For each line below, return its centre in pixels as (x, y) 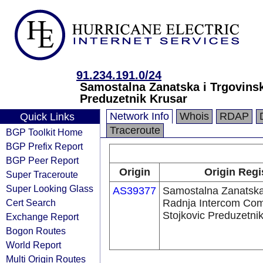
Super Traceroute (42, 174)
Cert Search (31, 203)
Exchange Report (42, 217)
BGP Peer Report (42, 160)
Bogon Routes (36, 231)
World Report (33, 245)
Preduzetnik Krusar (134, 99)
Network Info (139, 116)
